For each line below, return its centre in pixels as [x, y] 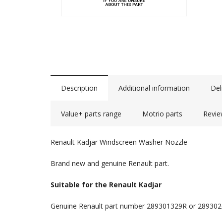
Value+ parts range [91, 113]
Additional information [154, 88]
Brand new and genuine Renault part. [110, 163]
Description [79, 88]
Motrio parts [162, 113]
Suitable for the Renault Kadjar [106, 184]
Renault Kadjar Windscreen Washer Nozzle [119, 142]
